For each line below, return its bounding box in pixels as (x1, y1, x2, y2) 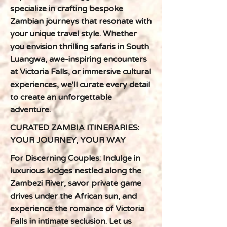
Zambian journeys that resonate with (10, 16, 152, 26)
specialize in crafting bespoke (10, 4, 123, 14)
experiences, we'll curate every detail (10, 80, 150, 90)
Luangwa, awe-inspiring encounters (10, 54, 147, 64)
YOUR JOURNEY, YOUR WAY (10, 135, 126, 145)
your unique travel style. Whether (10, 29, 137, 39)
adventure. (10, 105, 51, 115)
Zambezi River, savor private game (10, 178, 141, 188)
